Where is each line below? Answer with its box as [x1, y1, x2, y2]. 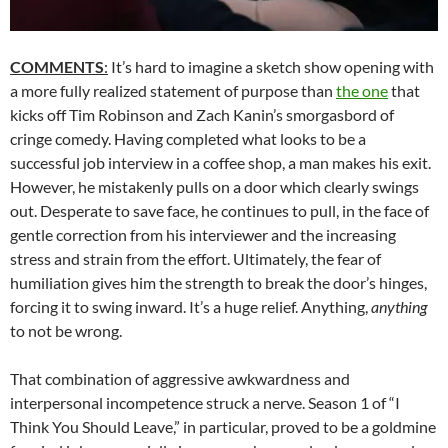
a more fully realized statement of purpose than [10, 80, 336, 100]
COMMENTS [10, 56, 104, 76]
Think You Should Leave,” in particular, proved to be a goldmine [10, 416, 436, 436]
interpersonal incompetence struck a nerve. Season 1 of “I [10, 392, 400, 412]
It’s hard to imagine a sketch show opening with [108, 56, 434, 76]
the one [336, 80, 388, 100]
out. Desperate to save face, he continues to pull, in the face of [10, 200, 429, 220]
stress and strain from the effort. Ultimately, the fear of [10, 248, 381, 268]
